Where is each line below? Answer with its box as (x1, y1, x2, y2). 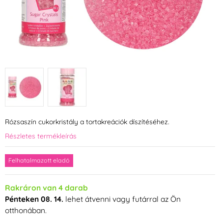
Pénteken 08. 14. (5, 194, 63, 204)
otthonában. (5, 205, 47, 216)
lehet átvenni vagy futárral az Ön (63, 194, 181, 204)
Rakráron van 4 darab (5, 183, 88, 193)
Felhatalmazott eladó (8, 157, 70, 165)
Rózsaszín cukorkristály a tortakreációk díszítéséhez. (5, 117, 169, 127)
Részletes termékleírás (5, 132, 77, 141)
